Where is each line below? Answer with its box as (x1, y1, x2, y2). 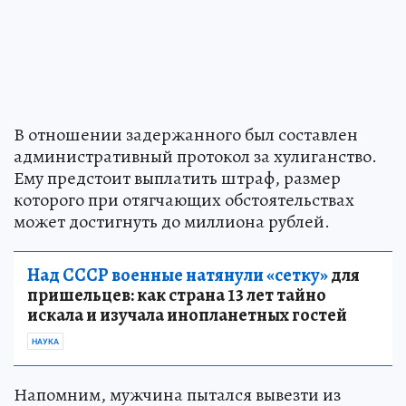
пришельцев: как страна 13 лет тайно (27, 282, 326, 307)
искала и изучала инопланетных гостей (27, 302, 347, 327)
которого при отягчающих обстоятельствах (14, 187, 354, 212)
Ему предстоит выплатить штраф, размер (14, 165, 341, 190)
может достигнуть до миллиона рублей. (14, 208, 330, 234)
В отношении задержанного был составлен (14, 121, 358, 147)
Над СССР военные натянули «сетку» (27, 262, 328, 287)
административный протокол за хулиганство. (14, 143, 377, 169)
